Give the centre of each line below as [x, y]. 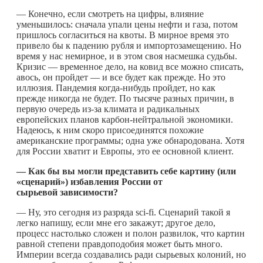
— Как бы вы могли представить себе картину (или [126, 171]
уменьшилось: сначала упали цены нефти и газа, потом [127, 24]
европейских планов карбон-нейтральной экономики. [125, 119]
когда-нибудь [124, 87]
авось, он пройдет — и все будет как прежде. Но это [121, 77]
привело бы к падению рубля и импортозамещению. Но [129, 45]
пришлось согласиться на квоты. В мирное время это [123, 35]
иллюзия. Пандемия [58, 87]
